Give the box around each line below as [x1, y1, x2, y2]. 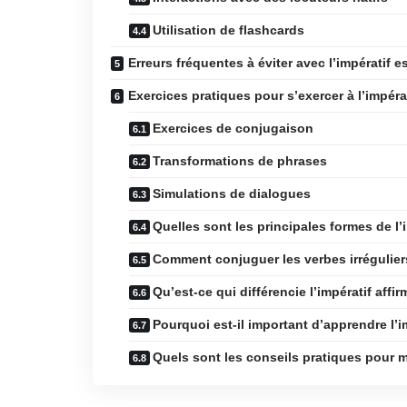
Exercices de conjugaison [153, 121, 313, 135]
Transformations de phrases [153, 154, 327, 168]
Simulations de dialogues [153, 186, 311, 201]
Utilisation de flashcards [153, 23, 304, 37]
